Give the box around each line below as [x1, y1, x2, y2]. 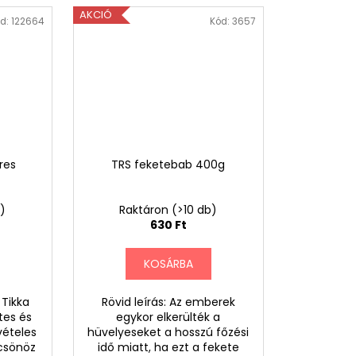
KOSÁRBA [143, 255, 193, 272]
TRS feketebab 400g [111, 156, 226, 172]
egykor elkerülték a [116, 308, 221, 325]
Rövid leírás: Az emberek [101, 293, 235, 310]
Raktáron [119, 201, 172, 218]
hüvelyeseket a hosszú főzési [87, 323, 250, 340]
